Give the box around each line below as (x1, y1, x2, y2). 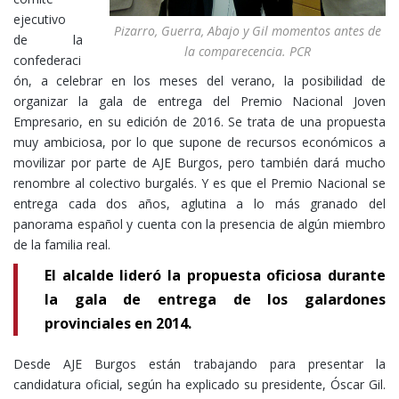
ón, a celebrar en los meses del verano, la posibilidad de (13, 72, 386, 90)
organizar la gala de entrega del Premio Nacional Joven (13, 93, 386, 110)
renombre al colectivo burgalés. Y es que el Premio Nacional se (13, 175, 386, 192)
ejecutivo (13, 11, 66, 28)
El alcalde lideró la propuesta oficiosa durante (45, 265, 386, 286)
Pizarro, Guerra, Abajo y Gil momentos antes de (114, 21, 381, 39)
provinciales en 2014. (45, 313, 191, 334)
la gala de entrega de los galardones (45, 289, 386, 310)
